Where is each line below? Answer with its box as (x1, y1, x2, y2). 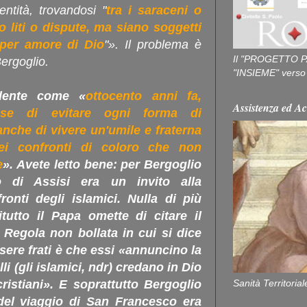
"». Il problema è (104, 38, 202, 52)
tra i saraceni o (106, 3, 201, 18)
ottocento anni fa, (86, 89, 201, 103)
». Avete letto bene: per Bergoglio (3, 158, 201, 172)
